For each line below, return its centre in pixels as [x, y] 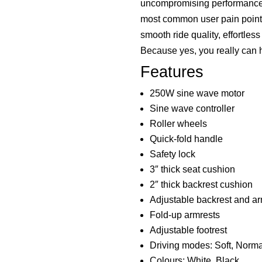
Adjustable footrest [189, 230]
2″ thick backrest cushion [201, 185]
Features [172, 72]
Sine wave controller [192, 109]
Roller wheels [179, 124]
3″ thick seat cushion [193, 170]
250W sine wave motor [197, 94]
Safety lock [173, 154]
